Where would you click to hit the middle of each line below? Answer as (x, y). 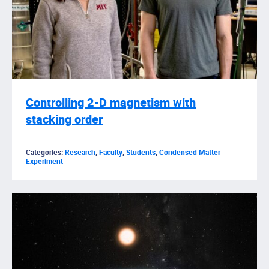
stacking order (64, 120)
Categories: (45, 153)
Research (80, 153)
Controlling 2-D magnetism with (111, 103)
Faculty (111, 153)
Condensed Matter (190, 153)
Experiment (44, 162)
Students (141, 153)
